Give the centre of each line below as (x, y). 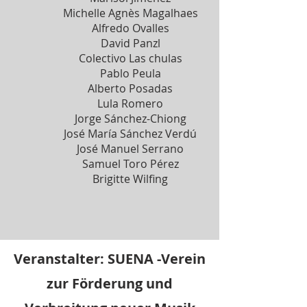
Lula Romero (130, 103)
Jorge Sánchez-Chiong (130, 119)
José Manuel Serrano (130, 149)
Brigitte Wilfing (130, 179)
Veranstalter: (59, 259)
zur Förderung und (110, 283)
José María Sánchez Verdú (130, 134)
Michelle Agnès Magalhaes (130, 13)
